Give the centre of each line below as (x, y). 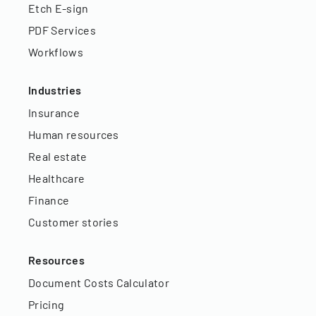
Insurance (54, 113)
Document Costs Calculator (99, 283)
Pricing (47, 305)
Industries (55, 90)
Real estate (58, 157)
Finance (49, 200)
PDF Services (62, 30)
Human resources (74, 135)
